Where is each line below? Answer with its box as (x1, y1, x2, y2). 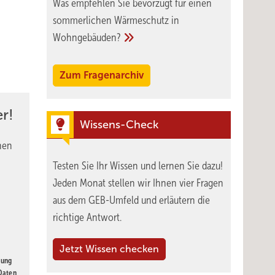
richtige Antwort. (53, 211, 122, 223)
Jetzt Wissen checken (60, 244, 159, 254)
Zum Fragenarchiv (60, 70, 144, 80)
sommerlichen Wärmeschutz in (53, 14, 179, 26)
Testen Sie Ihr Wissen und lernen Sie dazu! (53, 160, 223, 172)
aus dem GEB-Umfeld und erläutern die (53, 194, 210, 206)
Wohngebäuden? (53, 31, 121, 44)
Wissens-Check (80, 118, 158, 131)
